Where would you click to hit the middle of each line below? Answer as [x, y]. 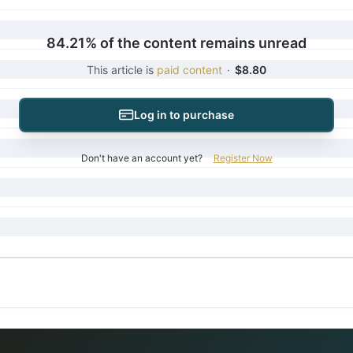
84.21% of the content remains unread [176, 43]
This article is [122, 70]
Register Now [243, 158]
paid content [190, 70]
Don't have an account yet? [141, 158]
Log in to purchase [184, 115]
